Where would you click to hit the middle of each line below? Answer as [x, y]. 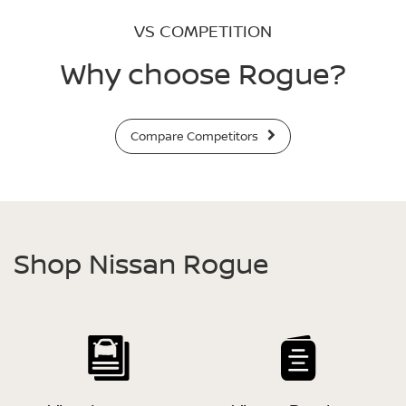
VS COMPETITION [203, 31]
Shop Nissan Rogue [141, 264]
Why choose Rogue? [203, 74]
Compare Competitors [196, 136]
